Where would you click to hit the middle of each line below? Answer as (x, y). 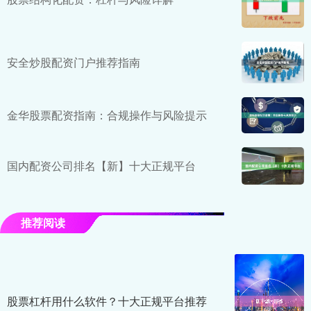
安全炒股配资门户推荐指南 (74, 62)
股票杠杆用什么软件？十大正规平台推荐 (107, 301)
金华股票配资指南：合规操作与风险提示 (107, 115)
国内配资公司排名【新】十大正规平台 (101, 166)
